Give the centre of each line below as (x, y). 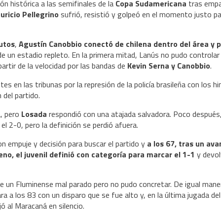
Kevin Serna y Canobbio (169, 65)
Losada (34, 114)
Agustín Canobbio (50, 44)
